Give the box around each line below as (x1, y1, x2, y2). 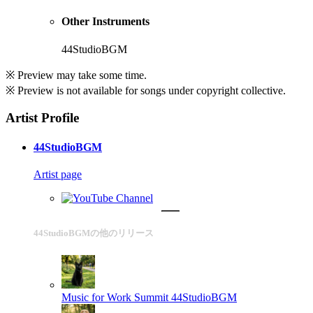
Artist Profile (6, 110, 79, 126)
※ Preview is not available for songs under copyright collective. (6, 84, 286, 96)
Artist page (34, 168, 82, 180)
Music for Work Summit (61, 291, 168, 304)
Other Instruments (61, 15, 150, 28)
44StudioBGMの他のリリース (34, 227, 154, 238)
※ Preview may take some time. (6, 68, 147, 81)
